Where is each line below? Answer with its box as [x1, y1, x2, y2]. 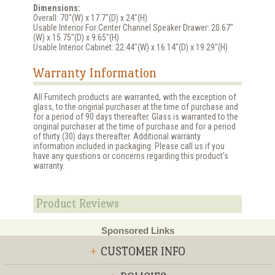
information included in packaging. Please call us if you [33, 141, 225, 152]
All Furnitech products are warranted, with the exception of [33, 92, 236, 103]
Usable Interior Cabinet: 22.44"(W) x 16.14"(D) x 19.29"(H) [33, 42, 228, 52]
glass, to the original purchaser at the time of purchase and [33, 102, 238, 112]
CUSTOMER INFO [101, 245, 185, 258]
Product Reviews [36, 197, 119, 211]
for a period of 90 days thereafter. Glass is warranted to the [33, 112, 238, 122]
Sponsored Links [101, 225, 174, 236]
